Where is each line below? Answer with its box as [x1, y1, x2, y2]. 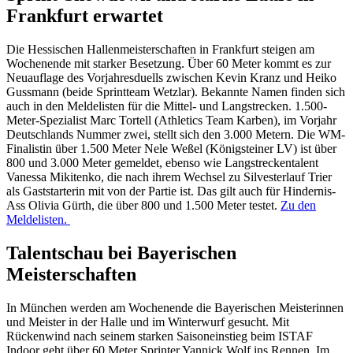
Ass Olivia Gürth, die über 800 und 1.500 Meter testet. [6, 199, 281, 213]
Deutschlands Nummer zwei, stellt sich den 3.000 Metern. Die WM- [6, 128, 345, 142]
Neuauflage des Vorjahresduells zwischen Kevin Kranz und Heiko [6, 71, 336, 85]
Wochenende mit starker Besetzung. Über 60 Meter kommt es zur [6, 57, 331, 71]
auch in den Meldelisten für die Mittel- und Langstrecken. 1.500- [6, 99, 327, 113]
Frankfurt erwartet [6, 6, 163, 27]
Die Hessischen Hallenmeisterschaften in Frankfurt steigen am [6, 43, 314, 57]
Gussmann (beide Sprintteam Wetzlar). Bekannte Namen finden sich [6, 85, 345, 99]
